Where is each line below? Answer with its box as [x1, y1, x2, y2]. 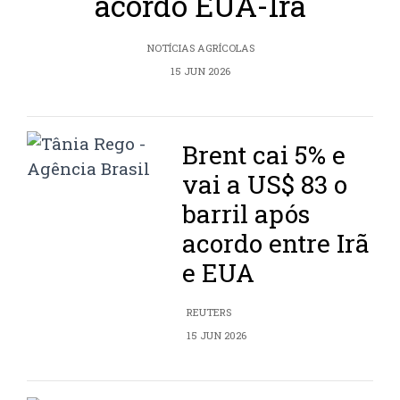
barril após [182, 197, 311, 231]
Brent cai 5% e [182, 138, 346, 172]
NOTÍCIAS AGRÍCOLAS [146, 41, 254, 55]
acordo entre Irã [182, 227, 371, 261]
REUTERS [187, 305, 232, 320]
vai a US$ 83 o [182, 168, 348, 202]
